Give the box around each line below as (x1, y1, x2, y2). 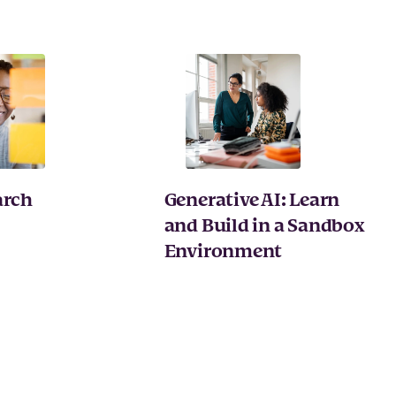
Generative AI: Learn (164, 187, 340, 216)
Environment (164, 238, 283, 267)
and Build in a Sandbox (164, 212, 364, 241)
